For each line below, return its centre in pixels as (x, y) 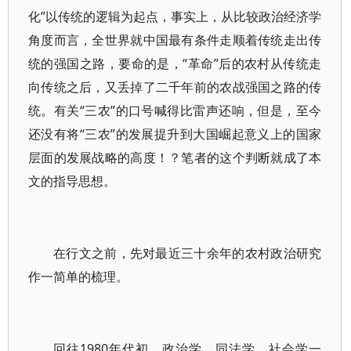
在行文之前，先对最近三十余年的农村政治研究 (188, 253)
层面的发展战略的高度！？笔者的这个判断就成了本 (175, 157)
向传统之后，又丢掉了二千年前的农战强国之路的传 (175, 87)
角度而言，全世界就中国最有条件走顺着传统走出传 (175, 40)
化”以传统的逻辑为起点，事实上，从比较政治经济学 (175, 16)
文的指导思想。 (72, 181)
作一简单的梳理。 (78, 277)
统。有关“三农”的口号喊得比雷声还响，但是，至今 (175, 110)
